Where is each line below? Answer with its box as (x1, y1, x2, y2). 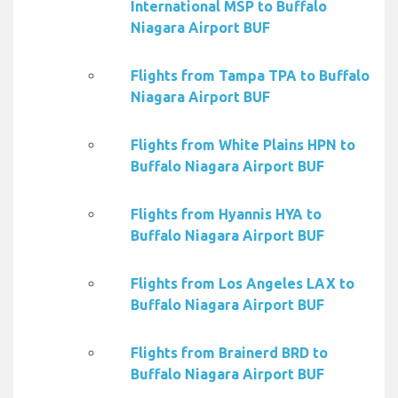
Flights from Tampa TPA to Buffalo (131, 68, 370, 84)
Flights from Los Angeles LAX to (131, 275, 354, 292)
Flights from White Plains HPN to (131, 137, 355, 154)
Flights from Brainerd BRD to (131, 345, 328, 362)
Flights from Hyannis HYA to (131, 206, 322, 223)
